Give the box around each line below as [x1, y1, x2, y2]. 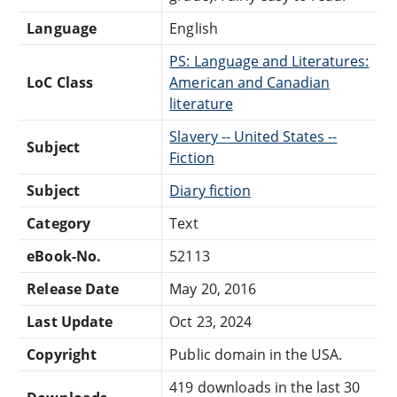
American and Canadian [169, 72, 331, 92]
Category [27, 213, 90, 233]
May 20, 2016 [169, 278, 256, 299]
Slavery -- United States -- [169, 126, 338, 146]
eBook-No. [27, 245, 101, 266]
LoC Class [27, 72, 93, 92]
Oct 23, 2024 [169, 311, 252, 331]
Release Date [27, 278, 119, 299]
